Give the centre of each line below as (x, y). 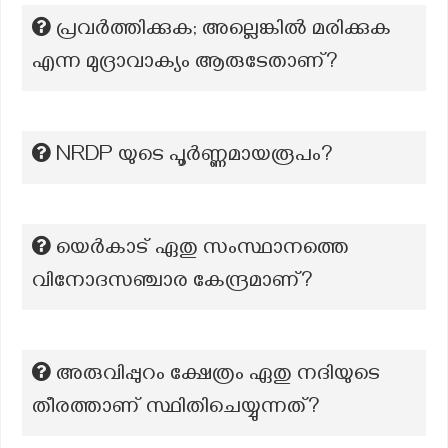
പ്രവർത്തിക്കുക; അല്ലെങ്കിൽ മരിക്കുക (223, 31)
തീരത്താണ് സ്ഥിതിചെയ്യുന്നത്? (176, 409)
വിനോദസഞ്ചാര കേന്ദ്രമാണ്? (172, 283)
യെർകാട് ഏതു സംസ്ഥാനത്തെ (202, 250)
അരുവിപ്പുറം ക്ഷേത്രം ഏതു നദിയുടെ (218, 376)
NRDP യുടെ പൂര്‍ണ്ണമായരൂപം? (194, 157)
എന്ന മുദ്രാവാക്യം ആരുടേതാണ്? (185, 64)
